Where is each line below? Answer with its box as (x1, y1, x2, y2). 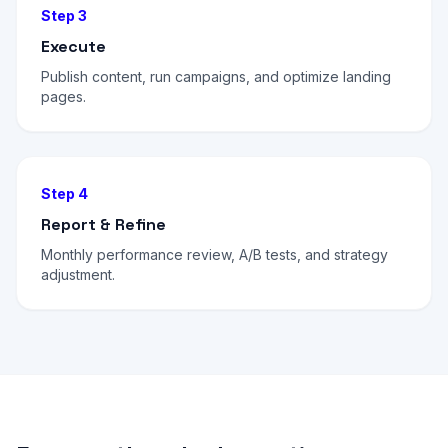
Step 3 (41, 7, 87, 24)
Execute (41, 36, 106, 57)
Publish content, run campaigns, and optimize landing (41, 68, 391, 85)
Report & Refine (41, 214, 166, 235)
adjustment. (41, 266, 115, 283)
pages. (41, 88, 86, 105)
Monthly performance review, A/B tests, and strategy (41, 246, 388, 263)
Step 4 (41, 185, 88, 202)
